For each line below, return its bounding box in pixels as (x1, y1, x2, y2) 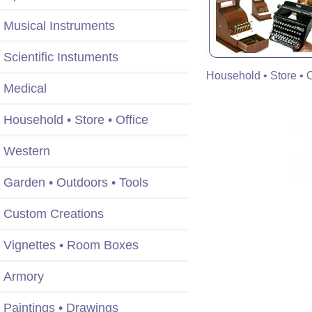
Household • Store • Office (3, 113, 148, 127)
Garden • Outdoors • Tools (3, 175, 148, 190)
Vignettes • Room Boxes (3, 238, 139, 253)
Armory (3, 270, 44, 284)
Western (3, 144, 50, 159)
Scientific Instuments (3, 50, 118, 65)
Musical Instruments (3, 19, 115, 33)
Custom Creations (3, 207, 104, 221)
